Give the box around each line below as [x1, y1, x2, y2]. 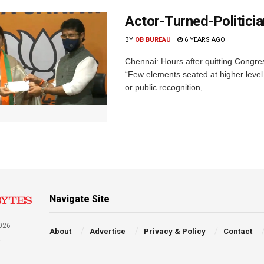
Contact [223, 226, 253, 236]
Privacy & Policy [143, 226, 206, 236]
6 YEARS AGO [183, 35, 225, 44]
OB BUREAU [135, 35, 171, 44]
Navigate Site [49, 193, 110, 204]
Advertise [89, 226, 126, 236]
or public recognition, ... [125, 82, 212, 92]
